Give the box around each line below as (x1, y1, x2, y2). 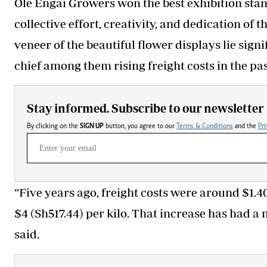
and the (233, 122, 258, 130)
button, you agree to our (128, 122, 176, 130)
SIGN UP (80, 122, 104, 130)
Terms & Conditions (176, 122, 233, 130)
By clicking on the (27, 122, 80, 130)
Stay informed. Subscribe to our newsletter (27, 101, 263, 115)
